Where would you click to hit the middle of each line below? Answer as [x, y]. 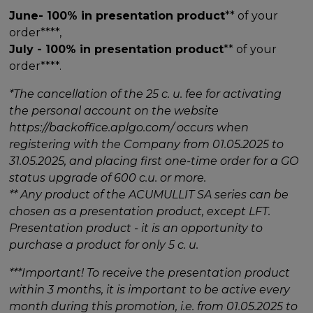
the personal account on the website [114, 110]
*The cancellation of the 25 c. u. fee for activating [146, 94]
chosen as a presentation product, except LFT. [140, 211]
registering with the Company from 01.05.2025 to [147, 144]
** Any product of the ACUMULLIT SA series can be [149, 194]
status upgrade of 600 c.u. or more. [108, 177]
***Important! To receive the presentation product [150, 272]
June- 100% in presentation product [117, 15]
